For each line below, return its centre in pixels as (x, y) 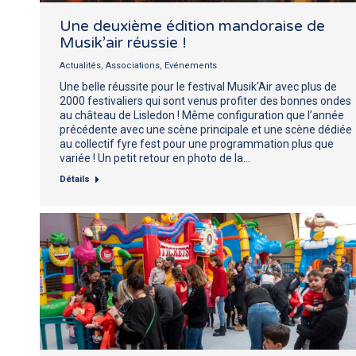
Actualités (80, 65)
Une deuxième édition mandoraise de (192, 26)
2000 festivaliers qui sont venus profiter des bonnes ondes (205, 101)
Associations (133, 65)
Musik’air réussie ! (123, 43)
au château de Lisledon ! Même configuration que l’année (202, 115)
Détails (75, 179)
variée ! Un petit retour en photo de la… (155, 158)
